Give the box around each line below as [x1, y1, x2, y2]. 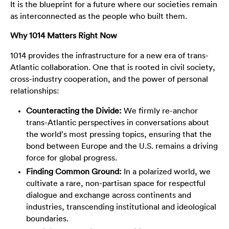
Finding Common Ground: [26, 167, 122, 176]
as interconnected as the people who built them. [10, 12, 187, 20]
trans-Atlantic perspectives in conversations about [26, 118, 210, 127]
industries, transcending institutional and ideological [26, 202, 217, 211]
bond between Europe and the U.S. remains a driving [26, 142, 218, 150]
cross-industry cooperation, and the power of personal [10, 75, 208, 84]
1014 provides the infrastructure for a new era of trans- [10, 52, 209, 60]
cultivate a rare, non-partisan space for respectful [26, 179, 206, 188]
